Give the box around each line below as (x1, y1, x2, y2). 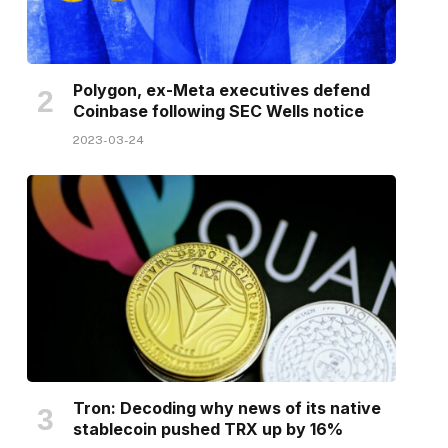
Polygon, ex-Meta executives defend (72, 79, 370, 100)
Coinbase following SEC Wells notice (72, 100, 364, 121)
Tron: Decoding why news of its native (72, 398, 381, 419)
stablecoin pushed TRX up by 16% (72, 419, 343, 440)
